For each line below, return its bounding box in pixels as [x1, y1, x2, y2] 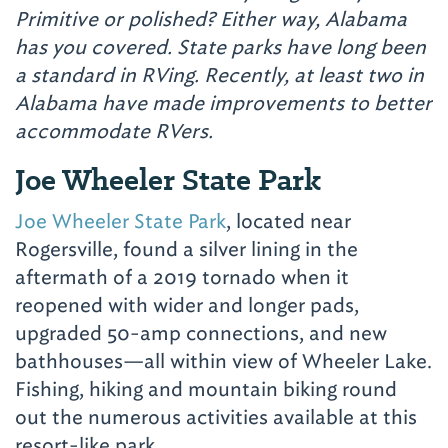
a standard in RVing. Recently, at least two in [15, 62, 424, 89]
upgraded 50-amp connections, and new [15, 320, 387, 347]
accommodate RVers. [15, 118, 213, 145]
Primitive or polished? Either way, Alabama [15, 6, 407, 33]
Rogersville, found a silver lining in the [15, 236, 358, 263]
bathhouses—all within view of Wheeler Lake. [15, 348, 432, 375]
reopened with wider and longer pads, [15, 292, 359, 319]
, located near [226, 208, 351, 235]
